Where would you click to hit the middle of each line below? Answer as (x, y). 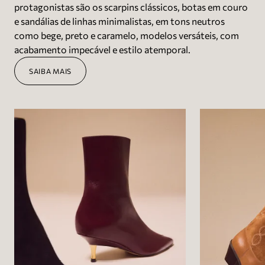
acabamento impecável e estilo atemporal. (102, 49)
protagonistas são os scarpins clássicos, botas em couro (131, 7)
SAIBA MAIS (50, 71)
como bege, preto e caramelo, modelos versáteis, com (127, 35)
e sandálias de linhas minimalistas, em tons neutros (119, 21)
